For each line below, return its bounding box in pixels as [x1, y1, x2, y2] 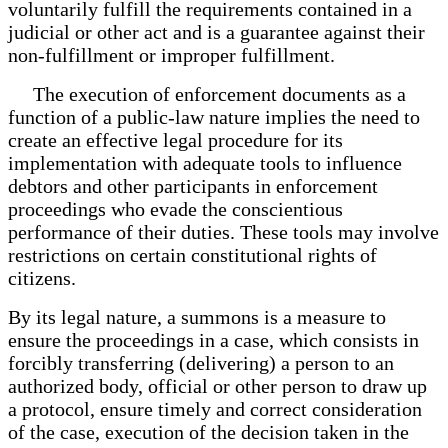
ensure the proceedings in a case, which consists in [8, 328, 419, 351]
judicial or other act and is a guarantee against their [8, 20, 425, 43]
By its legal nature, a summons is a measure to [8, 305, 386, 328]
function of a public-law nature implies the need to [8, 105, 420, 128]
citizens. [8, 266, 76, 289]
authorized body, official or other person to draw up [8, 374, 427, 397]
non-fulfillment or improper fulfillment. [8, 43, 335, 66]
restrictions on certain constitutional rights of [8, 243, 377, 266]
